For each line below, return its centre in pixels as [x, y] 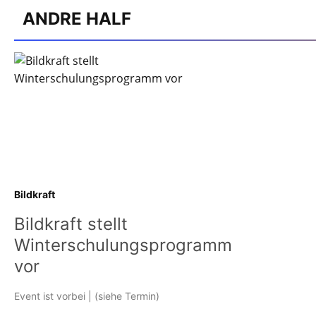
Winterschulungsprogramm [123, 245]
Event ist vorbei [50, 296]
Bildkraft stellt [71, 224]
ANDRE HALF [77, 18]
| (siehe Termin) [122, 296]
